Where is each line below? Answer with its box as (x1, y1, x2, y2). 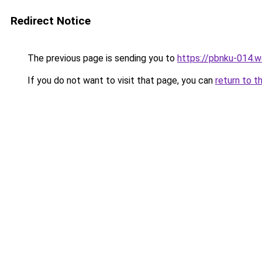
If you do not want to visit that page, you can (25, 75, 215, 86)
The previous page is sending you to (25, 53, 177, 64)
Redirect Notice (11, 14, 91, 27)
